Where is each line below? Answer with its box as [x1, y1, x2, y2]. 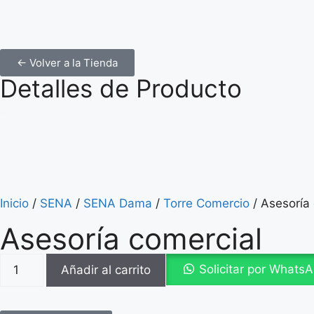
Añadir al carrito [60, 263, 151, 277]
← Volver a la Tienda [17, 56, 118, 69]
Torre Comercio [163, 196, 250, 210]
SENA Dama [83, 196, 152, 210]
